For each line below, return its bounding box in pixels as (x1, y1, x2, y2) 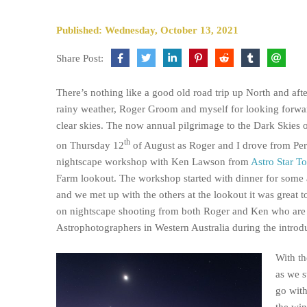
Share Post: (56, 53, 103, 64)
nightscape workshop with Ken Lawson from (56, 156, 251, 167)
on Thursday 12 (56, 139, 124, 151)
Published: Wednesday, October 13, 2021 (56, 25, 238, 36)
